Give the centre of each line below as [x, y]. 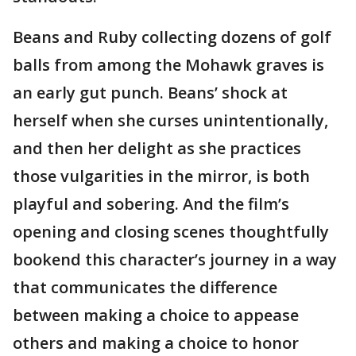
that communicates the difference [145, 288]
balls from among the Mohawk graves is [168, 65]
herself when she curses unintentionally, [170, 121]
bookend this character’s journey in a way [175, 260]
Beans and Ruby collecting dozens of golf [172, 37]
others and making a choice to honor [156, 343]
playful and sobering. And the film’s [151, 204]
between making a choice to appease [156, 315]
